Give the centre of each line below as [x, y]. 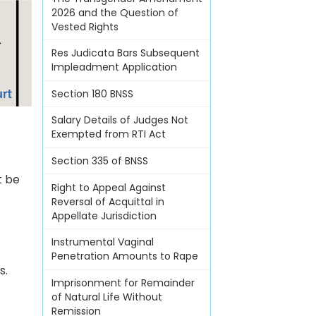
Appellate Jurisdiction [104, 215]
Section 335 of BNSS [99, 161]
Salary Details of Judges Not [120, 120]
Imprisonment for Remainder [123, 282]
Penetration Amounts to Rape [124, 256]
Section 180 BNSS [92, 93]
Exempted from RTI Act [108, 134]
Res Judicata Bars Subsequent [125, 53]
